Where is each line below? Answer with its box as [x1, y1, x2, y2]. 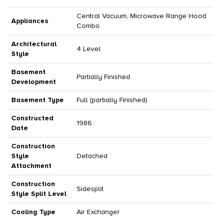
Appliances [11, 16, 48, 25]
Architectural [11, 39, 56, 48]
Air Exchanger [77, 207, 120, 216]
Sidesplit [77, 184, 104, 193]
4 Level [77, 44, 101, 53]
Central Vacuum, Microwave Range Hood [77, 11, 206, 20]
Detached [77, 151, 108, 160]
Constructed [11, 113, 54, 122]
